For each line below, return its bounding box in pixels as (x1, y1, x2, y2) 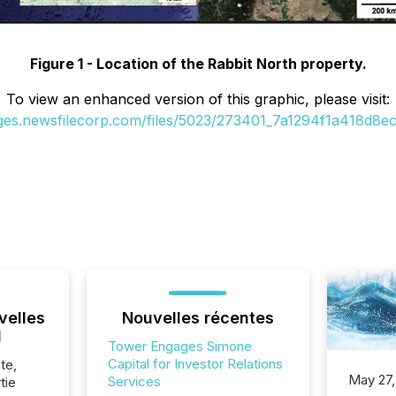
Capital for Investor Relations (107, 355, 283, 372)
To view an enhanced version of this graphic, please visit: (6, 90, 390, 108)
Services (107, 373, 161, 390)
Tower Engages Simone (107, 338, 252, 354)
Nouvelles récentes (121, 308, 274, 327)
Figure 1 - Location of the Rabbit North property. (29, 55, 367, 72)
